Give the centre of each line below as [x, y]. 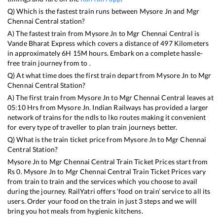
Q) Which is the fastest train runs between [74, 11]
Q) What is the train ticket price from [66, 139]
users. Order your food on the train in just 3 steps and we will [102, 201]
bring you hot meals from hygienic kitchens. [75, 211]
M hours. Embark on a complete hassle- [142, 53]
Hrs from [41, 107]
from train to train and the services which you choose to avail [103, 181]
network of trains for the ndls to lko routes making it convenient [107, 117]
